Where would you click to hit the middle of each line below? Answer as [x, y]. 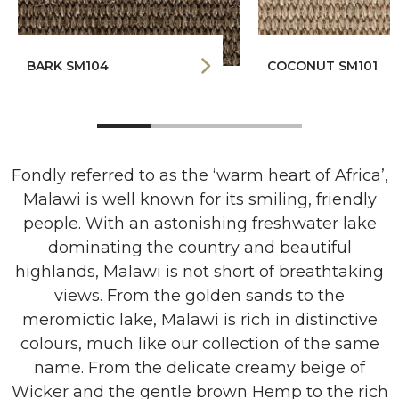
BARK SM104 [68, 66]
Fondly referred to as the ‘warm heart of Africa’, [199, 175]
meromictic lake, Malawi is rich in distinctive [199, 320]
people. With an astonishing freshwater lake [199, 224]
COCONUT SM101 [322, 66]
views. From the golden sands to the [199, 296]
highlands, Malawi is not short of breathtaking [199, 272]
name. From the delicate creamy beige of [199, 368]
